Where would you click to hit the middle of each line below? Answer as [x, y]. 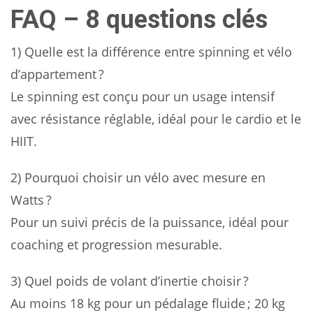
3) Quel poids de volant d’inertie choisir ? [130, 281]
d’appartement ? [57, 74]
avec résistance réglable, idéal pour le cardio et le [156, 119]
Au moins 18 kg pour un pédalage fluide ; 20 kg [148, 303]
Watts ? [31, 200]
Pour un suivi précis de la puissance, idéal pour [150, 222]
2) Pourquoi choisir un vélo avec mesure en [138, 177]
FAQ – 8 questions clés [139, 20]
